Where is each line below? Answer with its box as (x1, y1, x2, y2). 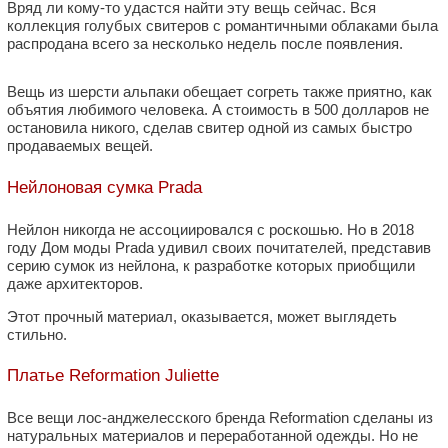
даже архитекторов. (7, 274, 143, 292)
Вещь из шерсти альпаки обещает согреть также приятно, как (7, 83, 432, 101)
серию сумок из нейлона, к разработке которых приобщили (7, 256, 415, 274)
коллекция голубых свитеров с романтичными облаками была (7, 17, 438, 35)
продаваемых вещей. (7, 137, 153, 155)
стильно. (7, 325, 67, 343)
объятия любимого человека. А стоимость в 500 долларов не (7, 101, 429, 119)
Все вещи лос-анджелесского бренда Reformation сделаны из (7, 408, 433, 426)
